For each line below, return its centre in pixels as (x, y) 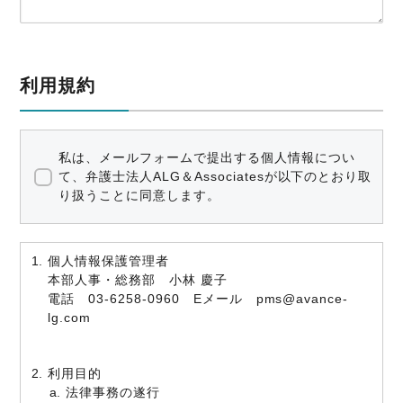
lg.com (70, 318)
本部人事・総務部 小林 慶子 (138, 280)
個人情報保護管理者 (109, 261)
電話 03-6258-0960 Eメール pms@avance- (198, 299)
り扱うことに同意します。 (139, 195)
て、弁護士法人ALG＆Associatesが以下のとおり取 (215, 176)
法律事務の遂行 (113, 392)
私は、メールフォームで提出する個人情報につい (207, 157)
